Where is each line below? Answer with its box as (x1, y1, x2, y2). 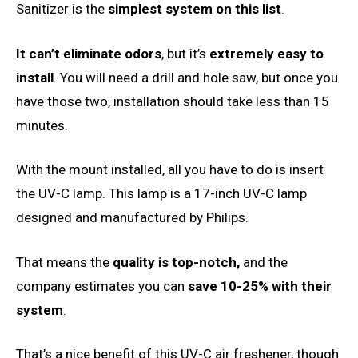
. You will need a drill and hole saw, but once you (54, 69, 338, 86)
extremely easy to (209, 45, 324, 62)
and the (240, 253, 288, 270)
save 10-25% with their (185, 277, 332, 294)
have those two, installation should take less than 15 (16, 93, 329, 109)
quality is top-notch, (113, 253, 240, 270)
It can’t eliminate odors (16, 45, 161, 62)
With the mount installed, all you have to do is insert (16, 161, 324, 178)
